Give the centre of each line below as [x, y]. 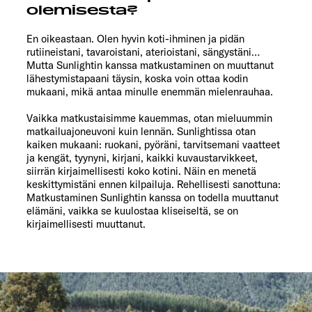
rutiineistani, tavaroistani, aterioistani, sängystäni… [143, 52]
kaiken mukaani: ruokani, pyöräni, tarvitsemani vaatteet [153, 145]
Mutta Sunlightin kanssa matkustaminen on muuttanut [150, 65]
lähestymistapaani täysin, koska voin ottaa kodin [137, 79]
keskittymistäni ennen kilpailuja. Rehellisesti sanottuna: [154, 185]
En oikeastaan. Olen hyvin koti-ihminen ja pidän [135, 39]
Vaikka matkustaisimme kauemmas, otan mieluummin [149, 118]
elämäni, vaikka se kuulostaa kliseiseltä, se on [132, 211]
